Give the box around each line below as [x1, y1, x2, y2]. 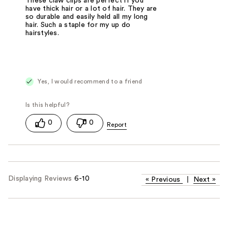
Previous [151, 176, 181, 183]
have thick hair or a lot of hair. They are [25, 5, 157, 13]
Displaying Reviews [8, 175, 74, 182]
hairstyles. [25, 30, 59, 37]
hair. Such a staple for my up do [25, 21, 131, 29]
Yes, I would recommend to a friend [36, 78, 142, 85]
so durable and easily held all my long [25, 13, 148, 21]
